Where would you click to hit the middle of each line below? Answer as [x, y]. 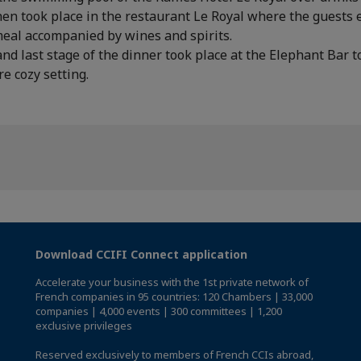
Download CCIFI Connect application [141, 254]
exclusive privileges [84, 325]
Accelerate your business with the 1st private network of [172, 282]
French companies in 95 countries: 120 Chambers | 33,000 [174, 296]
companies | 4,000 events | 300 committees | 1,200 [159, 311]
